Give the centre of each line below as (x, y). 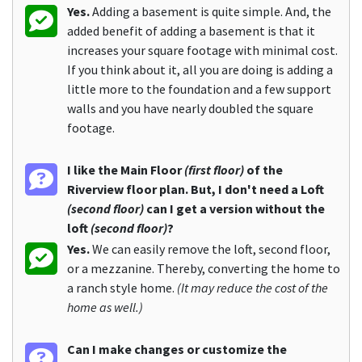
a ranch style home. (122, 288)
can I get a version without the (234, 209)
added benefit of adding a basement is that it (191, 31)
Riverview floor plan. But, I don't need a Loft (196, 189)
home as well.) (105, 307)
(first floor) (214, 170)
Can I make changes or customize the (177, 349)
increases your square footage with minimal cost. (202, 51)
